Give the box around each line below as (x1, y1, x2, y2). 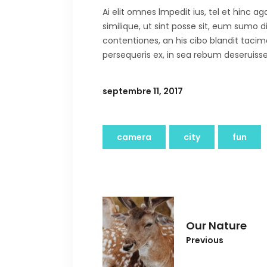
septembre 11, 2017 (103, 85, 183, 97)
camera (117, 131, 151, 143)
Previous (186, 234, 223, 246)
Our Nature (186, 218, 247, 233)
